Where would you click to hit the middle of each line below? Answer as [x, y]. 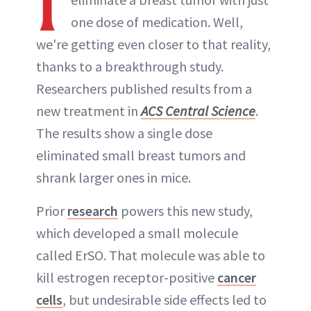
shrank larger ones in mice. [114, 177]
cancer [237, 277]
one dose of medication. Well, [157, 22]
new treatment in [89, 111]
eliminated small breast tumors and [141, 155]
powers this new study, [185, 211]
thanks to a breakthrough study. [130, 66]
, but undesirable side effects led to [165, 300]
